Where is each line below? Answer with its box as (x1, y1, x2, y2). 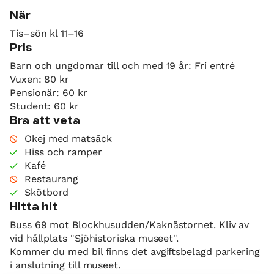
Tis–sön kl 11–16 (10, 28, 84, 40)
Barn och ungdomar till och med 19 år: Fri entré (10, 60, 235, 72)
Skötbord (24, 187, 69, 199)
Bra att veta (10, 116, 80, 127)
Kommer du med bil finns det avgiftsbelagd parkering (10, 246, 260, 258)
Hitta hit (10, 202, 58, 213)
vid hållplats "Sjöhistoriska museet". (10, 232, 179, 245)
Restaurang (24, 173, 79, 185)
